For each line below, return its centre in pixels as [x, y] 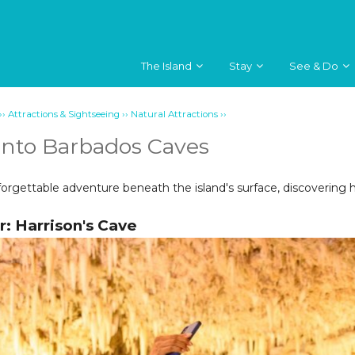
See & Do [314, 65]
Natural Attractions [175, 114]
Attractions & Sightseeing [64, 114]
